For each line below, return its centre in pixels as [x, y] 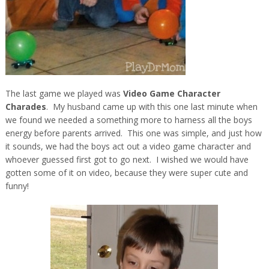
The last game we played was [64, 93]
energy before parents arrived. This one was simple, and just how [133, 133]
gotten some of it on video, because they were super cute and [126, 172]
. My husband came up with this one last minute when [152, 106]
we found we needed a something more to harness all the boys [128, 119]
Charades [26, 106]
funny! [17, 186]
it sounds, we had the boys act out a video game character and [128, 146]
